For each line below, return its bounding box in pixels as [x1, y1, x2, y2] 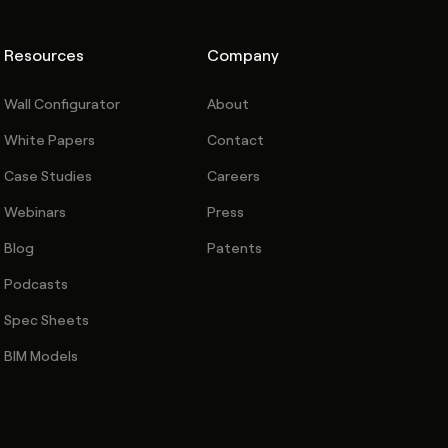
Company [207, 44, 280, 64]
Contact [207, 130, 265, 148]
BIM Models [3, 346, 78, 364]
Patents [207, 238, 263, 256]
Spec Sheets [3, 310, 89, 328]
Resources [3, 44, 84, 64]
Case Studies [3, 166, 92, 184]
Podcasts [3, 274, 68, 292]
